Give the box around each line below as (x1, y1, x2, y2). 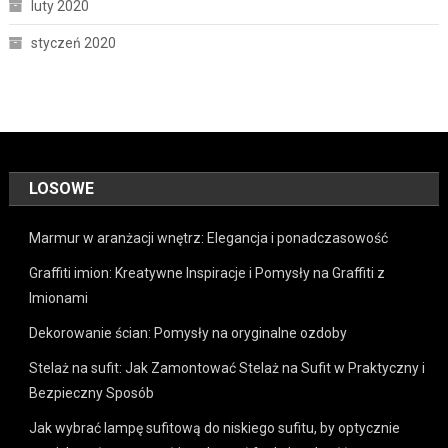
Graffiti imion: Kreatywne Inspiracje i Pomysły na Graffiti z (29, 265, 386, 282)
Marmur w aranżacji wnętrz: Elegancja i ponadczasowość (29, 230, 389, 247)
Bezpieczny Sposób (29, 385, 155, 402)
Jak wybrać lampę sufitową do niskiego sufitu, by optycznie (29, 420, 401, 437)
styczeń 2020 (30, 35, 116, 52)
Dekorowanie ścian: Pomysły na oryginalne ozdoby (29, 325, 348, 342)
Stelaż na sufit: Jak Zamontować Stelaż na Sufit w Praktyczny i (29, 360, 426, 377)
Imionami (29, 290, 89, 307)
